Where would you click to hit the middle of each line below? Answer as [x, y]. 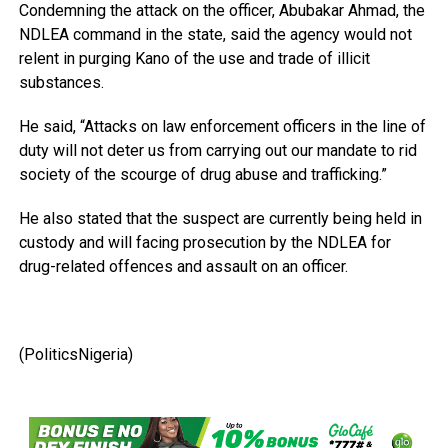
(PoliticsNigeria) [75, 354]
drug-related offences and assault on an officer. [183, 266]
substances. [61, 82]
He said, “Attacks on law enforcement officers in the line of [222, 126]
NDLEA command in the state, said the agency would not [215, 34]
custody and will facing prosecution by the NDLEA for [204, 242]
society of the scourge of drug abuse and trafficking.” [202, 174]
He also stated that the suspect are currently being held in [220, 218]
